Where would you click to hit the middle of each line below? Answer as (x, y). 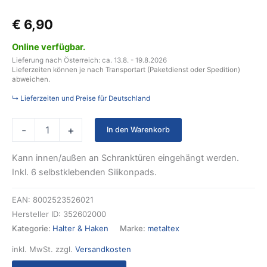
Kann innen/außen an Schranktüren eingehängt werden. (125, 158)
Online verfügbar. (49, 47)
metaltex (163, 229)
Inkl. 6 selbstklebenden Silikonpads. (84, 172)
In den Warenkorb (138, 130)
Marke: (133, 229)
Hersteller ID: (38, 214)
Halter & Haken (80, 229)
